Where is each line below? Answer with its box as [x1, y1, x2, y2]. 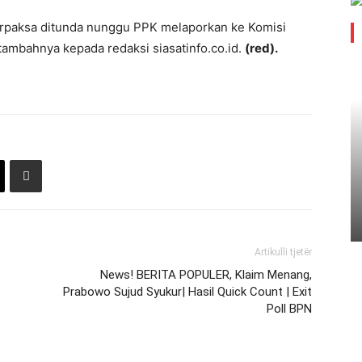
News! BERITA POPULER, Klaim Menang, [100, 267, 312, 282]
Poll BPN [267, 301, 312, 316]
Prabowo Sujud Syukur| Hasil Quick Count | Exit [63, 284, 312, 299]
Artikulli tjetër [255, 246, 312, 258]
